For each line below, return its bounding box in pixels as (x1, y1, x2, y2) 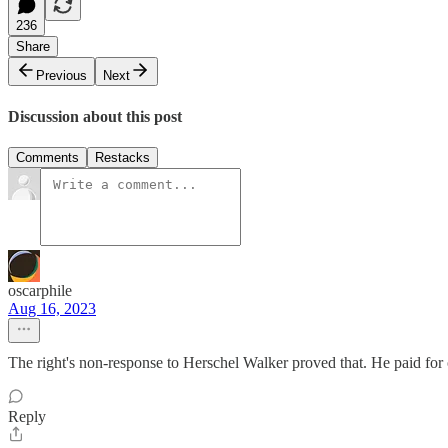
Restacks (95, 149, 150, 165)
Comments (16, 149, 79, 165)
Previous (36, 68, 87, 84)
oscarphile (8, 281, 72, 299)
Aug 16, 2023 (8, 299, 96, 317)
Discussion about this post (8, 107, 182, 125)
